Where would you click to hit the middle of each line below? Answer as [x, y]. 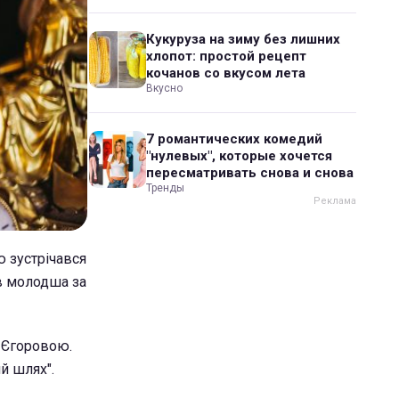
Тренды [165, 188]
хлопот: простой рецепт [226, 56]
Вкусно [164, 88]
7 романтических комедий [234, 139]
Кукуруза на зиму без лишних [243, 39]
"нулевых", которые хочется [239, 156]
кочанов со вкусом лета [226, 73]
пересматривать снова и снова [250, 173]
